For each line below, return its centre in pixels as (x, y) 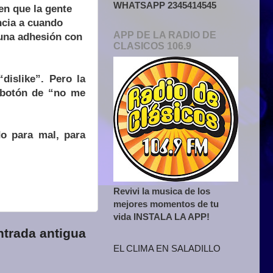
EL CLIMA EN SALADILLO (167, 249)
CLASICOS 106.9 (152, 46)
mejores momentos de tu (166, 204)
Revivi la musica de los (162, 191)
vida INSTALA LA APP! (161, 216)
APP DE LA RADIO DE (165, 35)
